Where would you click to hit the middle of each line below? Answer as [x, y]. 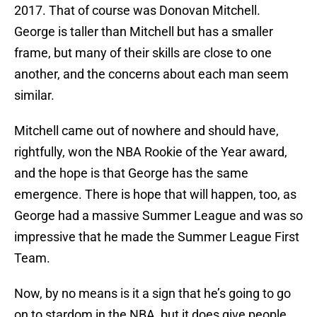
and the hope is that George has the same [131, 173]
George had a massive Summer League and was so [158, 216]
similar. [34, 96]
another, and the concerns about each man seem [151, 74]
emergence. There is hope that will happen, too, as [155, 195]
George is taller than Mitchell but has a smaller [144, 32]
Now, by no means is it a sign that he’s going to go [152, 294]
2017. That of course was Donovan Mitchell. [137, 11]
